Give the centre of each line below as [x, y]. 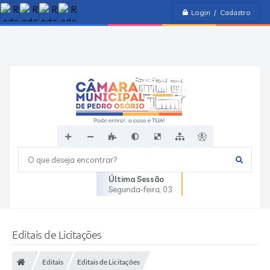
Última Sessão [136, 179]
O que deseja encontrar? [65, 160]
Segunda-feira [134, 189]
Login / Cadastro [221, 12]
